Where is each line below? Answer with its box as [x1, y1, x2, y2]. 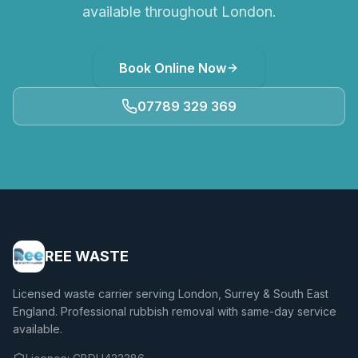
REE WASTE [45, 248, 129, 265]
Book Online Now [119, 60, 226, 76]
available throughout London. [82, 3, 276, 20]
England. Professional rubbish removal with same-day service [13, 304, 336, 318]
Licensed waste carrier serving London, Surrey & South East [13, 287, 328, 300]
